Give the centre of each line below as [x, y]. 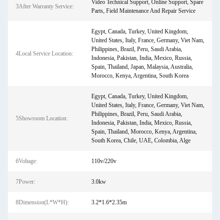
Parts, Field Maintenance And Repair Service [143, 11]
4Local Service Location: [44, 54]
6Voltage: [27, 161]
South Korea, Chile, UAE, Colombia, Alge [141, 140]
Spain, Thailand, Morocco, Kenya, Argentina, [144, 132]
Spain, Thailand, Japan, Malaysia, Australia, [142, 67]
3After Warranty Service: [45, 6]
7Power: [26, 182]
